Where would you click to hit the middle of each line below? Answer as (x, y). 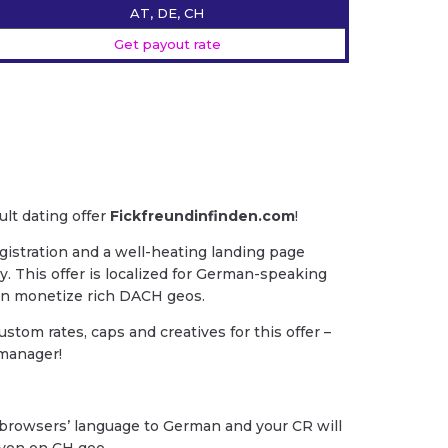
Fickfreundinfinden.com (203, 216)
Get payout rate (167, 44)
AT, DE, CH (167, 13)
